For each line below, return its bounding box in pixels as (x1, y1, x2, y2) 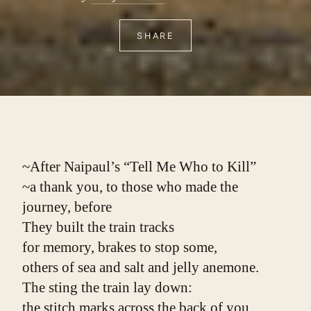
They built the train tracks (22, 219, 174, 236)
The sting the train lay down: (22, 279, 192, 296)
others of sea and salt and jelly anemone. (22, 259, 259, 276)
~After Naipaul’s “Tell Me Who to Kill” (22, 158, 256, 176)
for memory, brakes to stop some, (22, 239, 217, 256)
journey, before (22, 199, 112, 216)
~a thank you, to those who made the (22, 178, 238, 196)
